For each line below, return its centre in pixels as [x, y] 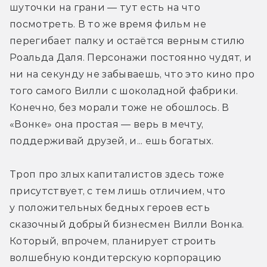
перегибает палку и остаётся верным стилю [127, 41]
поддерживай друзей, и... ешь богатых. [113, 141]
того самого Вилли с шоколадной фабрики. [124, 91]
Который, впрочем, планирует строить [113, 241]
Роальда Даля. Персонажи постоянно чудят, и [131, 58]
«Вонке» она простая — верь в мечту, [107, 125]
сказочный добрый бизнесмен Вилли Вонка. [127, 225]
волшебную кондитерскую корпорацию [116, 258]
